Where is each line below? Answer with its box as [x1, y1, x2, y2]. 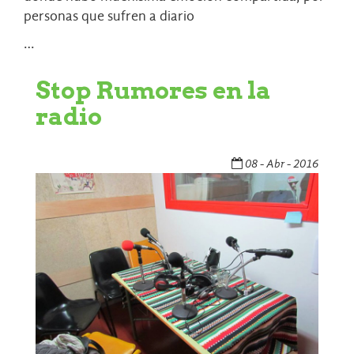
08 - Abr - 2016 [243, 156, 318, 171]
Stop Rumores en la [36, 76, 271, 105]
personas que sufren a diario [24, 8, 194, 25]
